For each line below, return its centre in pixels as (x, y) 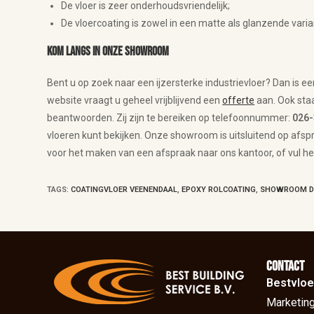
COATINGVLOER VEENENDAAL (124, 189)
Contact (285, 266)
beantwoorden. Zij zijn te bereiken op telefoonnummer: (170, 117)
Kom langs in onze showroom (108, 51)
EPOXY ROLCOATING (219, 189)
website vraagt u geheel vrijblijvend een (135, 100)
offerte (239, 100)
